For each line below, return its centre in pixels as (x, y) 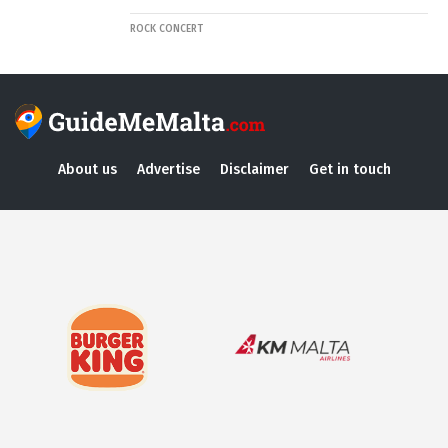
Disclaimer (254, 169)
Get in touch (349, 169)
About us (87, 169)
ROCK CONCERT (166, 28)
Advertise (168, 169)
